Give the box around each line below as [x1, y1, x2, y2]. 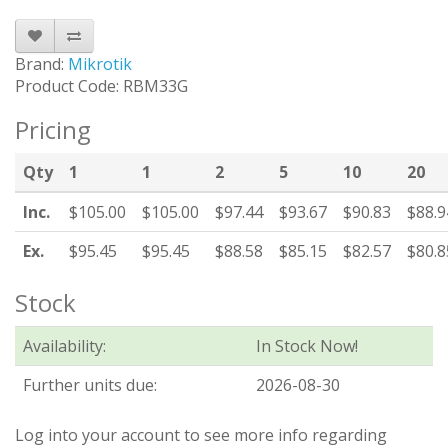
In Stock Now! [256, 335, 358, 358]
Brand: [15, 53, 68, 76]
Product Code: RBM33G [15, 75, 188, 98]
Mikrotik [68, 53, 132, 76]
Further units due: [23, 374, 157, 397]
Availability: [23, 335, 106, 358]
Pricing [15, 113, 91, 147]
